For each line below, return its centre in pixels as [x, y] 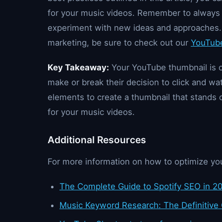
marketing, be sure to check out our [119, 43]
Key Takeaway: [78, 67]
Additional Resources [97, 140]
